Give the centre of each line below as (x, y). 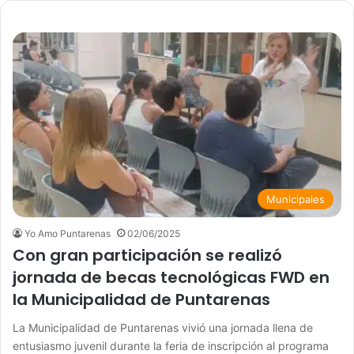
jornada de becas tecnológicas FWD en (171, 278)
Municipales (296, 200)
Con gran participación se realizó (147, 256)
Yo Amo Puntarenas (68, 234)
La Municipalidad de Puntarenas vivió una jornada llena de (163, 328)
